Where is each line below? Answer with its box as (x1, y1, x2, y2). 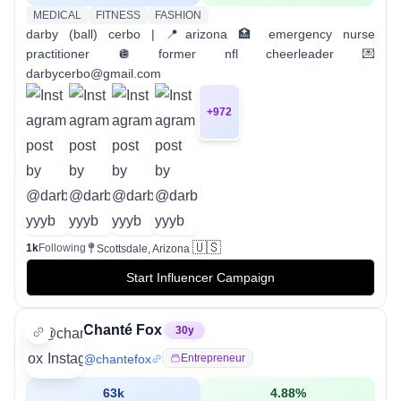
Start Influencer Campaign (126, 269, 275, 285)
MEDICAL (33, 8, 81, 21)
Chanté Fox (83, 321, 162, 337)
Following (38, 241, 86, 254)
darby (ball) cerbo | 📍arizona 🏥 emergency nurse (26, 26, 375, 41)
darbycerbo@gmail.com (26, 65, 161, 81)
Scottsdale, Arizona (97, 242, 190, 255)
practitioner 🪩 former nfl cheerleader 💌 (26, 46, 375, 61)
